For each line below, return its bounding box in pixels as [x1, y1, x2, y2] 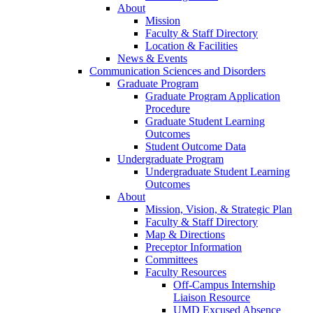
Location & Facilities [145, 39, 238, 52]
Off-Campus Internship [173, 278, 275, 291]
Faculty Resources [145, 265, 226, 278]
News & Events [117, 52, 187, 64]
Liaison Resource [173, 291, 250, 303]
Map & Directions [145, 228, 225, 240]
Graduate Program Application [145, 89, 280, 102]
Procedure [145, 102, 190, 115]
